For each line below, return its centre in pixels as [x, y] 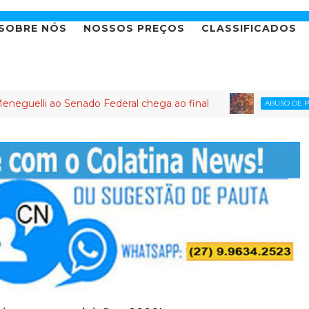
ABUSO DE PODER [238, 103]
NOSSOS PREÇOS [134, 29]
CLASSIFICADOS [249, 29]
